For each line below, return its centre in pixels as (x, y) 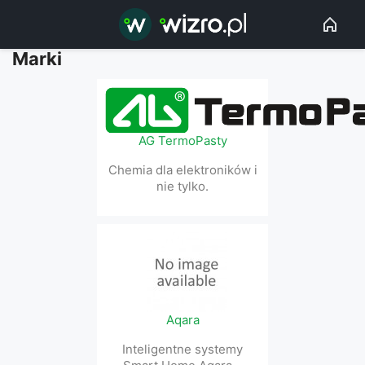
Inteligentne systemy (182, 349)
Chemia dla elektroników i (182, 170)
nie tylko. (182, 186)
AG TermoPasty (182, 141)
